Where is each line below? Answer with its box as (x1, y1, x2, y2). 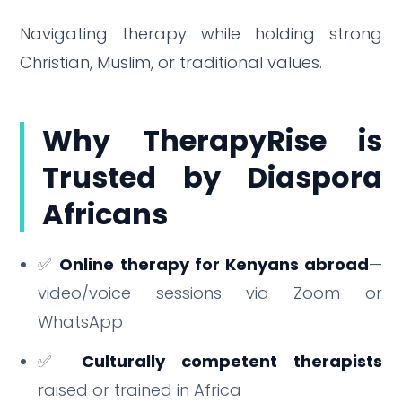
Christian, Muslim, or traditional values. (20, 50, 323, 74)
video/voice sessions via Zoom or (38, 281, 382, 304)
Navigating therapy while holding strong (20, 22, 382, 45)
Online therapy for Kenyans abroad (59, 252, 369, 275)
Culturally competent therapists (81, 349, 382, 372)
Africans (42, 193, 169, 234)
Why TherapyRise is (42, 119, 382, 161)
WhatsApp (38, 310, 124, 333)
